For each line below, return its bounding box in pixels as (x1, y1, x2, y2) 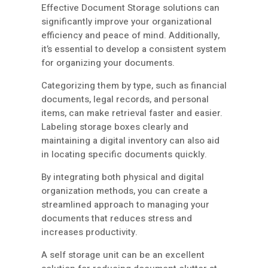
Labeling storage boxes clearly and (41, 120, 188, 134)
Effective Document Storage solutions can (41, 1, 220, 15)
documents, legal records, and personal (41, 93, 209, 106)
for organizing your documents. (41, 56, 175, 70)
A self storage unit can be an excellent (41, 248, 205, 262)
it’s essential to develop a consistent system (41, 42, 226, 56)
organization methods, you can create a (41, 184, 208, 198)
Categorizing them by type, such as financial (41, 79, 227, 93)
